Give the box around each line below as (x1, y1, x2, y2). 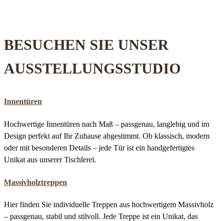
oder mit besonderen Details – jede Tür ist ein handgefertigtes (4, 143, 194, 152)
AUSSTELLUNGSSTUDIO (4, 60, 181, 77)
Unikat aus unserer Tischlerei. (4, 155, 96, 164)
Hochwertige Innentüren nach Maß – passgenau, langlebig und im (4, 119, 209, 128)
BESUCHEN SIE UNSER (4, 37, 169, 53)
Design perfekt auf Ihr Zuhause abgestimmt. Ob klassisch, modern (4, 131, 210, 140)
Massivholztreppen (4, 178, 67, 186)
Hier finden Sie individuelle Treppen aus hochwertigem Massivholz (4, 200, 214, 209)
